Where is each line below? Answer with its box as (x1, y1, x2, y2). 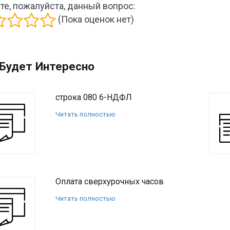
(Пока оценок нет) (56, 13, 134, 25)
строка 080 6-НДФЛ (55, 92, 132, 102)
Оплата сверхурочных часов (55, 177, 164, 186)
